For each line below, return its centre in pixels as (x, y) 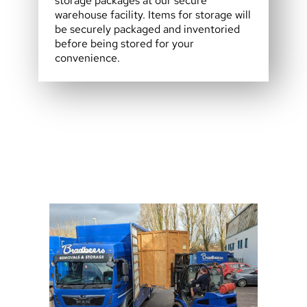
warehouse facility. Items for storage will (153, 15)
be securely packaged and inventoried (147, 29)
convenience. (87, 58)
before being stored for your (124, 44)
